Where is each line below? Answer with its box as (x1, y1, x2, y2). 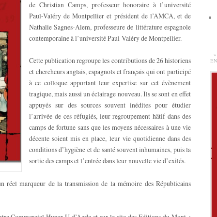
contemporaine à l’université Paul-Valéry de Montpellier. (29, 33, 182, 43)
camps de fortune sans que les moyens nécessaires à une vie (29, 123, 191, 132)
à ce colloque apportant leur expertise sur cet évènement (29, 78, 191, 88)
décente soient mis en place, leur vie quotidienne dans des (29, 134, 191, 143)
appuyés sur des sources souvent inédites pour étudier (29, 100, 191, 110)
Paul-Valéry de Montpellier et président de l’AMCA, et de (29, 11, 191, 20)
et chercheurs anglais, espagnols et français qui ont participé (29, 67, 191, 77)
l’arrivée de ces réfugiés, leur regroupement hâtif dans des (29, 111, 191, 121)
